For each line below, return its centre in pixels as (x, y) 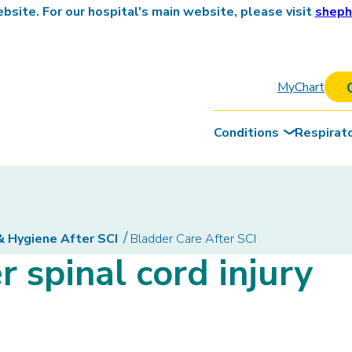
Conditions (246, 132)
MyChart (301, 87)
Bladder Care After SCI (193, 239)
